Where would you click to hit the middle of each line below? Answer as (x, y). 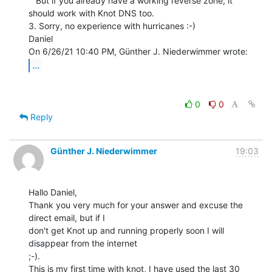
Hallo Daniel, (53, 192)
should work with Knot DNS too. (91, 13)
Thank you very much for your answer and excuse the (136, 205)
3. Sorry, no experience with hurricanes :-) (112, 25)
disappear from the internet (83, 243)
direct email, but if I (67, 217)
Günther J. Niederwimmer (104, 151)
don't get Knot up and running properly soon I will (126, 230)
